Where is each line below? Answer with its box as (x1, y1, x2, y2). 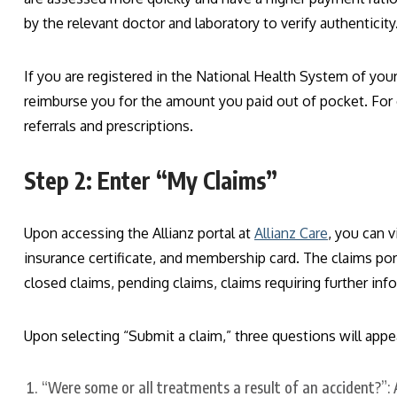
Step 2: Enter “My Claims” (24, 166, 277, 196)
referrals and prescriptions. (24, 117, 193, 136)
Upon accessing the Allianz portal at (24, 224, 254, 243)
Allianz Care (254, 224, 328, 243)
